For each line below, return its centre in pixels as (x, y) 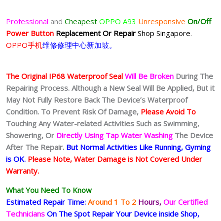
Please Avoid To (168, 111)
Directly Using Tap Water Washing (115, 135)
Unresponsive (162, 21)
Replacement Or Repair (95, 33)
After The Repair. (36, 147)
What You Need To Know (49, 190)
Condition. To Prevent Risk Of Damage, (73, 111)
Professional (28, 21)
